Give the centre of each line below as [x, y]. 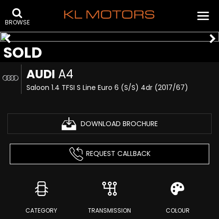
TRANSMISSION [109, 210]
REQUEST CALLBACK [118, 153]
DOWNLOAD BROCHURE [119, 123]
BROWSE [17, 22]
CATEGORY [42, 210]
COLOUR [177, 210]
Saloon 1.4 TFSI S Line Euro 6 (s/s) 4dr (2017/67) [108, 88]
